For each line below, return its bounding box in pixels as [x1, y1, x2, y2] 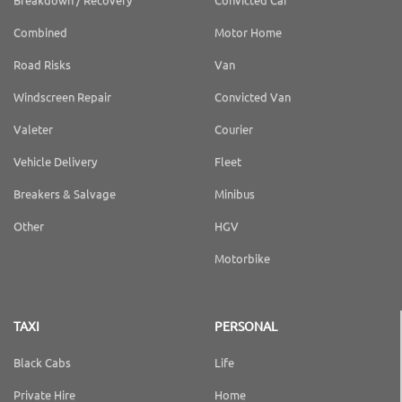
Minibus [214, 186, 255, 201]
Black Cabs [13, 354, 71, 370]
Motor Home [214, 24, 282, 39]
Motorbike [214, 250, 270, 266]
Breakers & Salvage [13, 186, 116, 201]
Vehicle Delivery [13, 153, 97, 169]
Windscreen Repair [13, 89, 111, 104]
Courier [214, 121, 253, 136]
